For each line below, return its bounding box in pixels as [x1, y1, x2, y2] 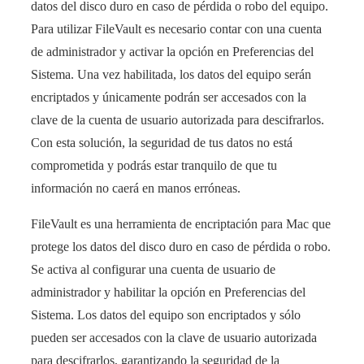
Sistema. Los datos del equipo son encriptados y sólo [31, 308, 301, 323]
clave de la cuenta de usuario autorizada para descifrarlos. [31, 113, 324, 128]
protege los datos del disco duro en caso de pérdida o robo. [31, 240, 331, 254]
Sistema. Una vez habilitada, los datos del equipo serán [31, 67, 311, 82]
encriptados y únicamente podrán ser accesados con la [31, 90, 306, 105]
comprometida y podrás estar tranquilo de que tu [31, 158, 277, 173]
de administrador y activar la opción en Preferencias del [31, 45, 314, 59]
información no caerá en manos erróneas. [31, 181, 240, 196]
